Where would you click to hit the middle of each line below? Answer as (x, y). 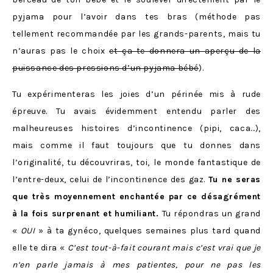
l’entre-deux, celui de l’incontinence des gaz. (110, 179)
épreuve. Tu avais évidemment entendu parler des (136, 111)
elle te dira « (40, 247)
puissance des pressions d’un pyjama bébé (106, 68)
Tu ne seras (234, 179)
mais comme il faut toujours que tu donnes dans (136, 145)
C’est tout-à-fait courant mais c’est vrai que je (164, 247)
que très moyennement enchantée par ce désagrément (136, 196)
